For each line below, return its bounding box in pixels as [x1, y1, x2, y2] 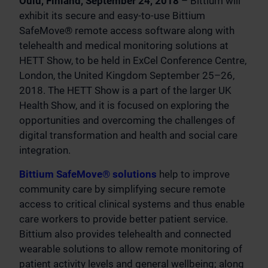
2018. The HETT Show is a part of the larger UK [19, 84, 232, 96]
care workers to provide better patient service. [19, 213, 228, 225]
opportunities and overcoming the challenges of [19, 114, 235, 126]
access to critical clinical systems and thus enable [19, 198, 245, 210]
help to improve [157, 168, 230, 180]
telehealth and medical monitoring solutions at [19, 39, 229, 51]
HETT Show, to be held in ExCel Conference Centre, [19, 54, 246, 66]
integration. [19, 144, 71, 156]
